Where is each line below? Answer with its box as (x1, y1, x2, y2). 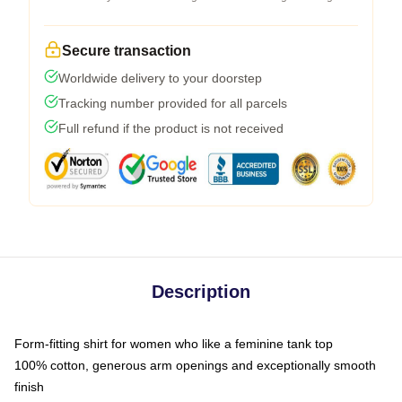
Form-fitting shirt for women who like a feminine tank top (14, 336, 333, 351)
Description (152, 282, 250, 301)
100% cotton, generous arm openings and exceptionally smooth (14, 358, 376, 372)
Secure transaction (62, 43, 191, 58)
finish (14, 380, 44, 394)
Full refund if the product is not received (58, 121, 284, 135)
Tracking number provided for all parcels (58, 96, 287, 110)
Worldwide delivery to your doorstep (58, 71, 262, 85)
